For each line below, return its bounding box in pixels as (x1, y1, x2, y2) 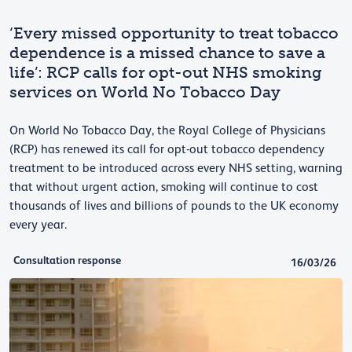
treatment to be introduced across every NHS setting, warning (9, 160, 343, 175)
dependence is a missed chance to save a (9, 42, 325, 62)
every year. (9, 217, 67, 232)
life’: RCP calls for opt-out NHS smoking (9, 62, 322, 82)
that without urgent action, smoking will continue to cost (9, 179, 318, 194)
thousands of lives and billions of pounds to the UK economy (9, 198, 339, 213)
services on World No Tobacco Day (9, 82, 280, 101)
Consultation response (13, 253, 121, 266)
